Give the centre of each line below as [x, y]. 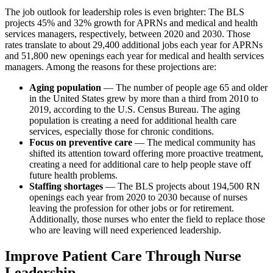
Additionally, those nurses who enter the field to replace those [147, 219]
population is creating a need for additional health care [133, 120]
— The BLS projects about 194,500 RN [182, 186]
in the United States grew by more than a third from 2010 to [144, 98]
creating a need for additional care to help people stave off [140, 164]
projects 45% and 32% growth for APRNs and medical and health [131, 23]
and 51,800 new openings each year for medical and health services [134, 55]
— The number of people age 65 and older [184, 87]
